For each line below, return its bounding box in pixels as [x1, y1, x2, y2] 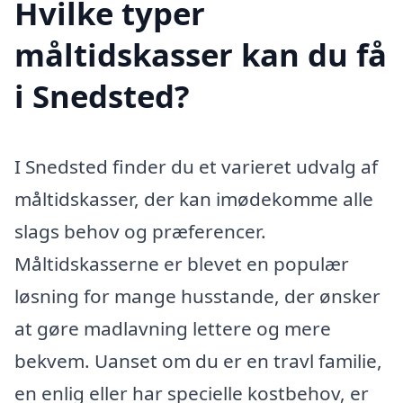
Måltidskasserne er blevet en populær [14, 251, 349, 277]
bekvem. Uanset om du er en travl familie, [14, 348, 382, 374]
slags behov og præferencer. [14, 219, 266, 245]
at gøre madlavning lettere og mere [14, 316, 331, 342]
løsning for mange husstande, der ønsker [14, 283, 381, 309]
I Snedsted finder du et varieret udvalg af [14, 154, 378, 180]
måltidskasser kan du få [14, 33, 387, 76]
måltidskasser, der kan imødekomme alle [14, 186, 373, 212]
